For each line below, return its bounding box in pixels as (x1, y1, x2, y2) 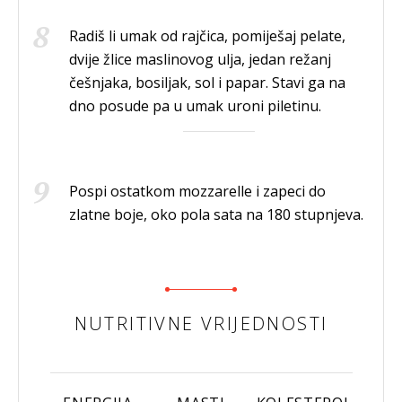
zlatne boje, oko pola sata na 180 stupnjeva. (69, 205, 363, 225)
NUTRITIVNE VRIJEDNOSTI (74, 311, 328, 336)
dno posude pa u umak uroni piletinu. (69, 96, 321, 117)
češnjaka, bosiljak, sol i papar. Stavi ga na (69, 73, 345, 93)
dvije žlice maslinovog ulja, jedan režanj (69, 49, 331, 70)
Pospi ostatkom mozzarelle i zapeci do (69, 181, 326, 202)
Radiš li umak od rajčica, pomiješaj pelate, (69, 26, 345, 47)
